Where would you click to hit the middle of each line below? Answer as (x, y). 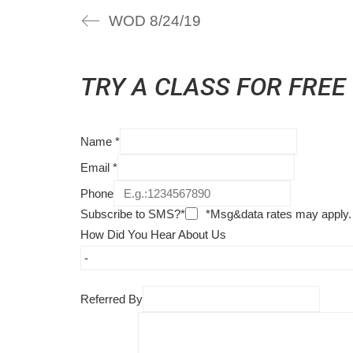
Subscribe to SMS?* (133, 214)
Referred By (111, 299)
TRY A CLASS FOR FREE (213, 86)
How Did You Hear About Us (153, 235)
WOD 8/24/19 (155, 20)
